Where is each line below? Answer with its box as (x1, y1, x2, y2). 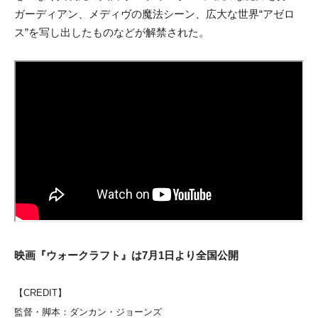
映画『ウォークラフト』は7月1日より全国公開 (14, 248, 238, 261)
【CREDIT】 (14, 287, 67, 298)
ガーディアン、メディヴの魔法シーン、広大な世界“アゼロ (14, 8, 295, 21)
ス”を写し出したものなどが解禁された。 (14, 26, 209, 39)
